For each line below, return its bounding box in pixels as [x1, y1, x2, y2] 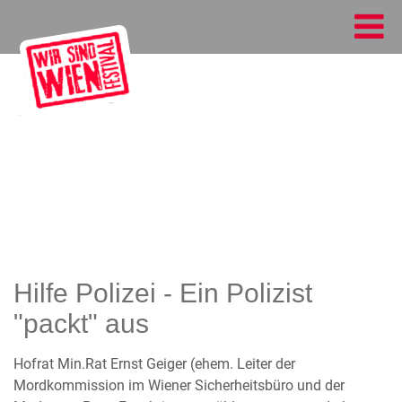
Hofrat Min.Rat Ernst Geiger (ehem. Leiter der [13, 355, 295, 372]
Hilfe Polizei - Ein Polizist [13, 278, 312, 308]
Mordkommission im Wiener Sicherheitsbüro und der [13, 377, 345, 394]
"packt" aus [13, 309, 149, 338]
